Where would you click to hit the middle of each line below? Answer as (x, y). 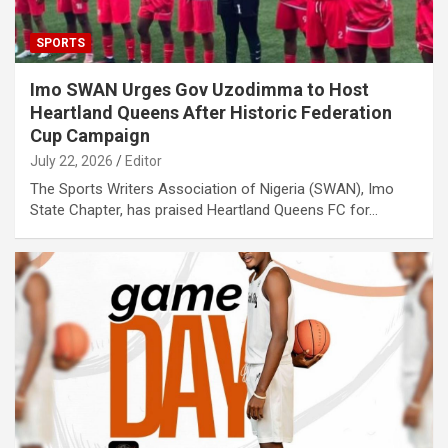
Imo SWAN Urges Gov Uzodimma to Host (199, 89)
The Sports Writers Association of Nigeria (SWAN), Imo (212, 188)
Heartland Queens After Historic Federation (211, 112)
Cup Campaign (90, 135)
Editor (143, 160)
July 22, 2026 (71, 160)
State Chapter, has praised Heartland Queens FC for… (204, 209)
